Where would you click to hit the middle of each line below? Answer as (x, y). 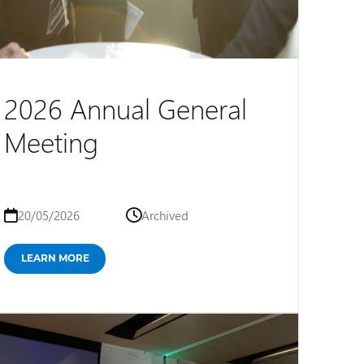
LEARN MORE (56, 258)
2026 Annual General (126, 108)
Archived (165, 215)
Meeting (52, 141)
